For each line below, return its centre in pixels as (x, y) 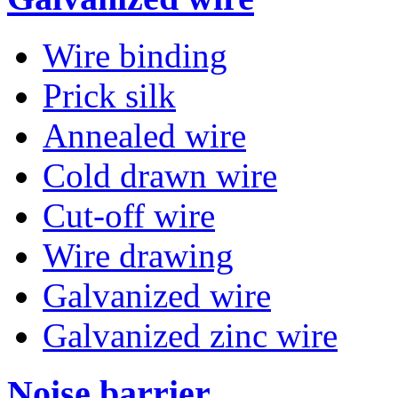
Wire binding (135, 56)
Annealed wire (144, 136)
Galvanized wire (157, 296)
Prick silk (109, 96)
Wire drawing (138, 256)
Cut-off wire (129, 216)
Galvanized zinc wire (190, 336)
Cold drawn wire (160, 176)
